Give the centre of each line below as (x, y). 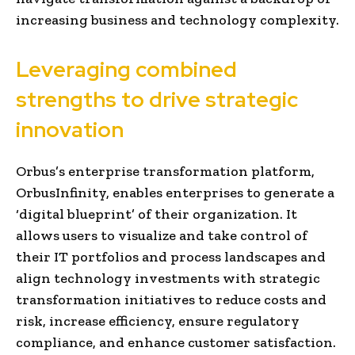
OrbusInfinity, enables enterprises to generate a (175, 192)
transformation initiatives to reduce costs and (171, 299)
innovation (70, 129)
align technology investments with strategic (168, 278)
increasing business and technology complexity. (177, 19)
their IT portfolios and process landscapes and (171, 256)
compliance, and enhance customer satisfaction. (176, 342)
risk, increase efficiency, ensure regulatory (158, 321)
